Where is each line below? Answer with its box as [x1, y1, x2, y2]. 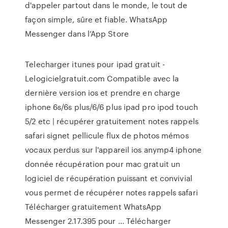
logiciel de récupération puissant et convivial [25, 173, 192, 184]
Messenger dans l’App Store [25, 28, 129, 39]
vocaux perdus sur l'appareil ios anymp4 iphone [25, 144, 202, 155]
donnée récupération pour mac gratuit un [25, 158, 181, 169]
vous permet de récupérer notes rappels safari [25, 187, 198, 198]
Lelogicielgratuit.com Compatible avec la [25, 73, 179, 84]
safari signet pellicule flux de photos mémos [25, 130, 189, 141]
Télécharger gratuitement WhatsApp [25, 201, 162, 212]
